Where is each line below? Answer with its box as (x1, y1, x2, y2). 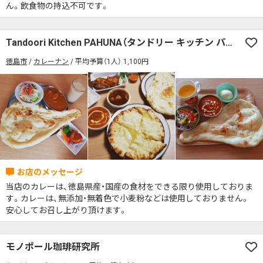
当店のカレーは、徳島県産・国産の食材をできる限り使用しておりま (6, 181, 253, 191)
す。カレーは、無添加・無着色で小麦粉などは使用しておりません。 (6, 193, 249, 203)
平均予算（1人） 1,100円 (75, 57, 149, 66)
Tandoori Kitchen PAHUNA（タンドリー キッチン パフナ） (225, 36, 232, 48)
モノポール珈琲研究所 (6, 241, 100, 252)
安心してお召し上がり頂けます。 (6, 205, 127, 215)
